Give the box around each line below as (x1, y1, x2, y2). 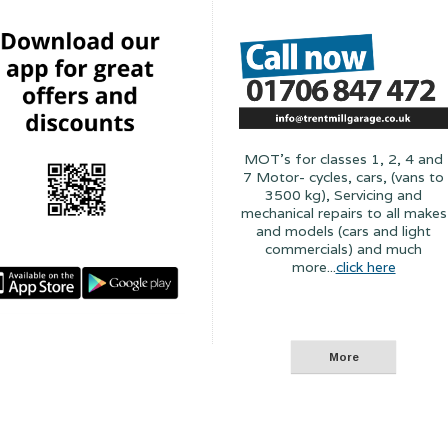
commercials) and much (265, 240, 423, 259)
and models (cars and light (256, 222, 432, 241)
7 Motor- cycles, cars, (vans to (243, 168, 445, 187)
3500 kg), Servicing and (265, 186, 423, 205)
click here (335, 258, 396, 277)
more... (291, 258, 336, 277)
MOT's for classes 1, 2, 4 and (244, 150, 444, 169)
